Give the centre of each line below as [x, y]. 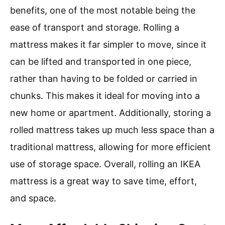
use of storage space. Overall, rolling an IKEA [105, 164]
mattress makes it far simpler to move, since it [108, 45]
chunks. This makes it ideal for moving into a [105, 96]
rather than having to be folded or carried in [104, 79]
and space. [33, 198]
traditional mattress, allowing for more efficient [110, 147]
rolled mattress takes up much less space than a [112, 130]
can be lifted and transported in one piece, [101, 62]
